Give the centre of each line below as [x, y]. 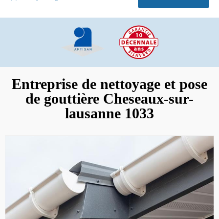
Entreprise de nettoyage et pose [109, 84]
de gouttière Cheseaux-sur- [109, 98]
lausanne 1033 [109, 113]
